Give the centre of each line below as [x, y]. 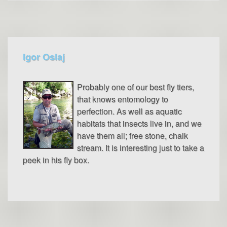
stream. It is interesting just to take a [141, 147]
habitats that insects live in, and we [139, 123]
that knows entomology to [123, 99]
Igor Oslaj [44, 56]
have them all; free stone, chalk [133, 135]
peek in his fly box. [56, 160]
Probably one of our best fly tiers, [136, 87]
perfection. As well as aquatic [129, 111]
